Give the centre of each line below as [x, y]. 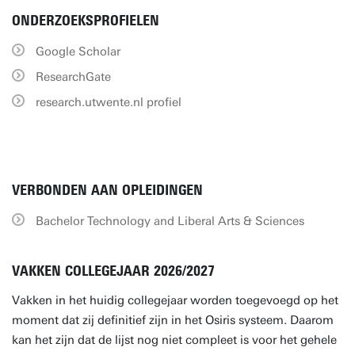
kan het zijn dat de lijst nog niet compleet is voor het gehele [174, 340]
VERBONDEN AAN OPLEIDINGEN [107, 190]
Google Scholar [78, 52]
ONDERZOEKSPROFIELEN [86, 21]
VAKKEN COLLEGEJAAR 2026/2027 [113, 271]
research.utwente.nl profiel [109, 102]
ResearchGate [73, 77]
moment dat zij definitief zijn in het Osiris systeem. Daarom [173, 320]
